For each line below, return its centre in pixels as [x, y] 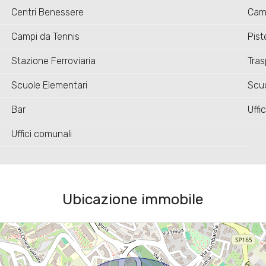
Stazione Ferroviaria [53, 61]
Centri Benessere [47, 12]
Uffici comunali [41, 134]
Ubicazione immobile [133, 199]
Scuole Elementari [49, 85]
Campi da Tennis [45, 37]
